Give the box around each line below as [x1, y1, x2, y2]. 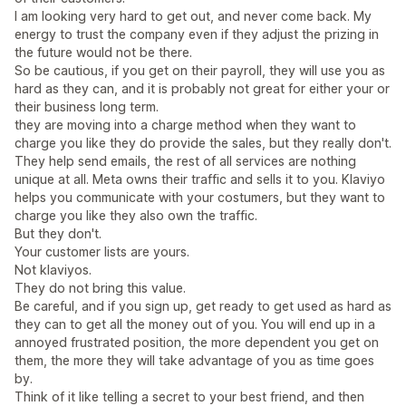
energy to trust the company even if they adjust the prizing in [14, 26, 379, 42]
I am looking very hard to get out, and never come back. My [14, 8, 372, 24]
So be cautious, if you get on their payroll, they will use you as [14, 63, 385, 78]
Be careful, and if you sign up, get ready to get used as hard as [14, 298, 391, 314]
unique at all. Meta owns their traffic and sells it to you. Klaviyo [14, 171, 385, 187]
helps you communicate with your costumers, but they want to [14, 189, 385, 205]
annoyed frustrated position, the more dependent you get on [14, 334, 379, 350]
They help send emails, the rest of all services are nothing [14, 153, 356, 169]
